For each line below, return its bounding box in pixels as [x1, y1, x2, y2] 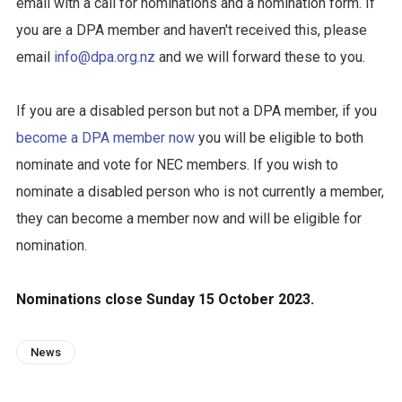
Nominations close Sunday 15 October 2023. [15, 291, 314, 308]
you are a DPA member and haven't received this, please [15, 22, 367, 39]
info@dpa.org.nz [53, 48, 155, 66]
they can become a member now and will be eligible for [15, 210, 362, 227]
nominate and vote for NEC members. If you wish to [15, 156, 338, 173]
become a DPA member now [15, 129, 195, 146]
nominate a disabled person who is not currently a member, [15, 183, 384, 200]
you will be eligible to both [194, 129, 363, 146]
